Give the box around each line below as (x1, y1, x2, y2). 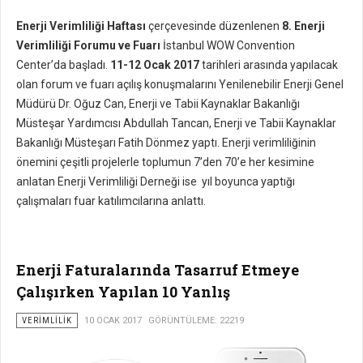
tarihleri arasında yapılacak (199, 58, 338, 72)
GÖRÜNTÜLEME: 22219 (148, 315, 244, 327)
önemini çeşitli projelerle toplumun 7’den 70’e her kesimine (16, 156, 314, 169)
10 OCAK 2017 (84, 315, 142, 327)
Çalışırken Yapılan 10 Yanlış (16, 282, 230, 302)
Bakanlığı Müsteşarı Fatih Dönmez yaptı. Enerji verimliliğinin (16, 136, 316, 150)
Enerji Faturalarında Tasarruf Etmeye (16, 260, 299, 280)
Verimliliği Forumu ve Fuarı (16, 39, 160, 53)
